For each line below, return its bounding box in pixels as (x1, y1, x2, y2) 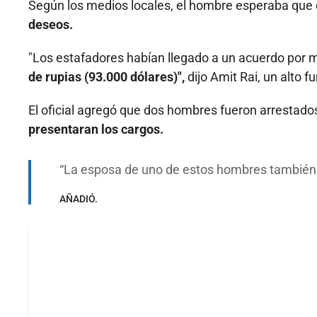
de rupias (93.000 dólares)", (28, 69, 188, 85)
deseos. (28, 17, 73, 33)
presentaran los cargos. (28, 122, 163, 137)
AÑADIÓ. (59, 193, 98, 205)
